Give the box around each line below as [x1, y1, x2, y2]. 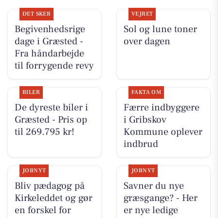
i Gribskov [123, 113, 166, 127]
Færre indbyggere [123, 101, 200, 114]
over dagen [123, 35, 170, 48]
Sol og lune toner [123, 23, 197, 36]
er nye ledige [123, 204, 178, 217]
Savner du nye [123, 180, 184, 193]
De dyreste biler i [14, 101, 88, 114]
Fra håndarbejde [14, 47, 84, 60]
